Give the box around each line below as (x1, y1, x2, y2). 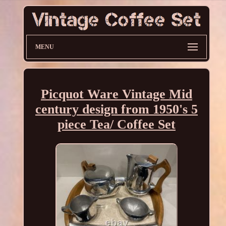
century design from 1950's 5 (35, 101, 198, 117)
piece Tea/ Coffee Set (57, 117, 176, 132)
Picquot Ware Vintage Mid (40, 86, 192, 101)
